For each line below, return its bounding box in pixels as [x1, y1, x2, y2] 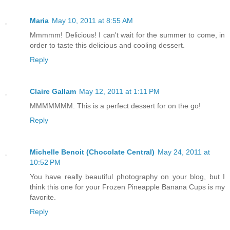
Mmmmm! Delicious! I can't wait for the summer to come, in [30, 31, 225, 40]
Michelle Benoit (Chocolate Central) [30, 148, 155, 157]
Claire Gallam [30, 87, 76, 96]
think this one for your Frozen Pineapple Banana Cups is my [30, 183, 225, 191]
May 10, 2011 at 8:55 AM [52, 16, 133, 25]
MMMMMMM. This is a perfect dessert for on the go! [30, 102, 201, 110]
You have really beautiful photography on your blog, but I [30, 172, 225, 181]
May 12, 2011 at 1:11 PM [79, 87, 160, 96]
